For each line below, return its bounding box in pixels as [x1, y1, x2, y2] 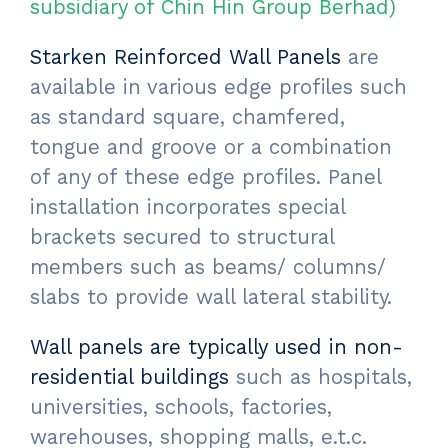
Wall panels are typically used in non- [30, 335, 403, 360]
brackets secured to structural [30, 225, 334, 250]
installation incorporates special [30, 195, 345, 220]
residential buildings [30, 365, 229, 390]
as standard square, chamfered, [30, 105, 345, 130]
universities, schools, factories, [30, 395, 332, 420]
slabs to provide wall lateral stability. [30, 285, 392, 310]
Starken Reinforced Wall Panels [30, 45, 341, 70]
